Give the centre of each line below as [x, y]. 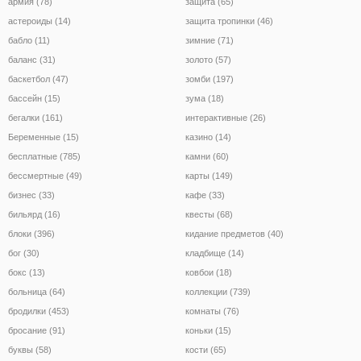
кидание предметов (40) [234, 233]
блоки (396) [31, 233]
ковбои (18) [209, 272]
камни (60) [207, 156]
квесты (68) [209, 214]
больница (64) [37, 291]
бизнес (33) [31, 195]
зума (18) [205, 98]
